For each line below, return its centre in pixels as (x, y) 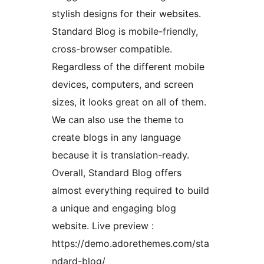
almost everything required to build (131, 191)
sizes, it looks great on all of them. (129, 102)
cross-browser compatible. (112, 49)
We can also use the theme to (118, 120)
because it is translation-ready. (121, 155)
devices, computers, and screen (123, 85)
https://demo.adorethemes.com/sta (131, 244)
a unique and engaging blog (114, 208)
